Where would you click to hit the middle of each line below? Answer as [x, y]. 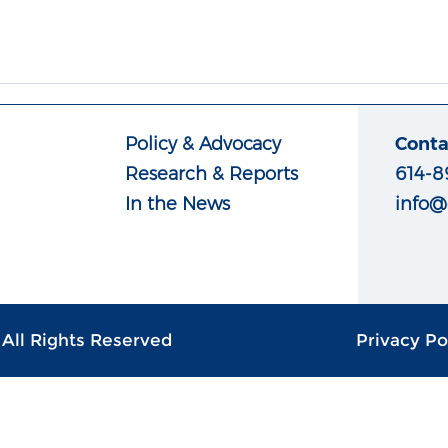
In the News [177, 204]
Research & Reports [211, 174]
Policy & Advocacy [202, 144]
